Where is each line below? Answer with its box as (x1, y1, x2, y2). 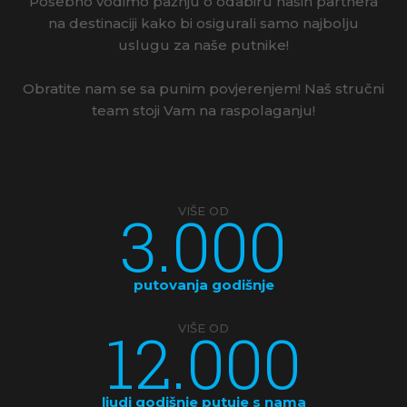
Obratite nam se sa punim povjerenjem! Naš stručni (23, 79, 384, 97)
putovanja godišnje (133, 275, 274, 293)
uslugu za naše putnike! (118, 35, 289, 54)
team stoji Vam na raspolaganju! (92, 101, 315, 119)
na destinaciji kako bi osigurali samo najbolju (48, 14, 359, 32)
